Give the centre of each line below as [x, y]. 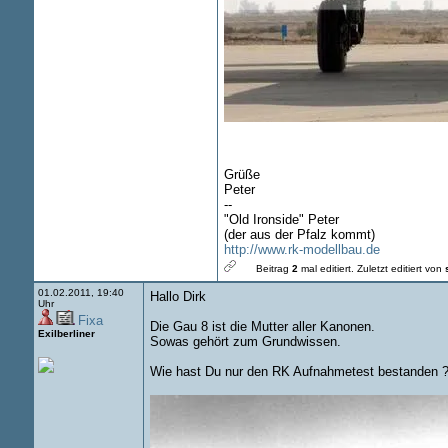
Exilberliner [66, 333]
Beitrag [267, 268]
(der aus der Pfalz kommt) [299, 234]
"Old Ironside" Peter [281, 219]
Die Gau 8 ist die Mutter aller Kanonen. [262, 326]
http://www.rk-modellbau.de [301, 249]
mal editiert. [327, 268]
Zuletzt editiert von [400, 268]
